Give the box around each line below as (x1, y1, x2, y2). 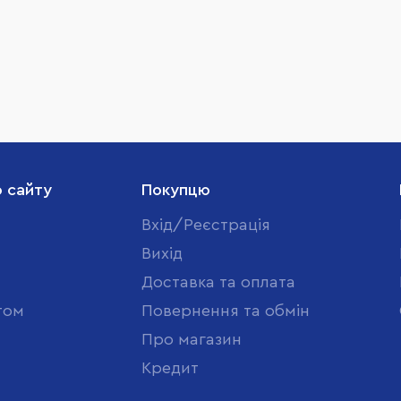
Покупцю (141, 182, 210, 198)
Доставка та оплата (141, 274, 295, 290)
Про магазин (141, 331, 242, 347)
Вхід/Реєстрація (141, 217, 270, 233)
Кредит (141, 360, 199, 376)
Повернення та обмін (141, 303, 310, 319)
